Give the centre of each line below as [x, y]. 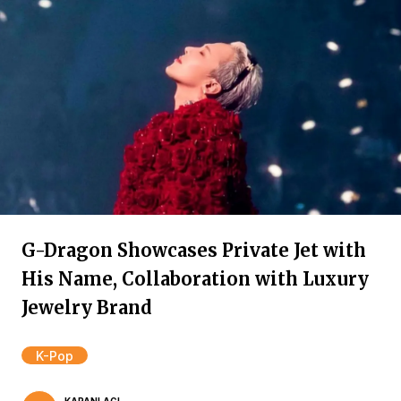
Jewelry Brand [87, 307]
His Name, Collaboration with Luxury [195, 279]
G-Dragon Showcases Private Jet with [194, 250]
